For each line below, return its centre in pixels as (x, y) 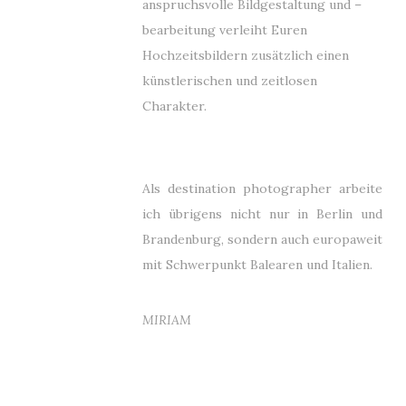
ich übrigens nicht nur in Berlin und (262, 214)
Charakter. (174, 106)
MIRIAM (167, 320)
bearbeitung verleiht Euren (225, 30)
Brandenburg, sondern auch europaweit (262, 239)
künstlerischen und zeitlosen (230, 81)
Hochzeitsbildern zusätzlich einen (246, 55)
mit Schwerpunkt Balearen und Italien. (257, 265)
